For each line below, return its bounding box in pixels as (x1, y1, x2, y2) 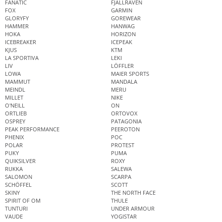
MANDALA (111, 78, 137, 86)
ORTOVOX (111, 110, 137, 117)
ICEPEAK (111, 38, 132, 46)
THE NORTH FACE (111, 189, 156, 197)
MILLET (5, 94, 23, 102)
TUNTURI (5, 205, 28, 213)
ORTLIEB (5, 110, 27, 117)
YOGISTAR (111, 213, 137, 221)
